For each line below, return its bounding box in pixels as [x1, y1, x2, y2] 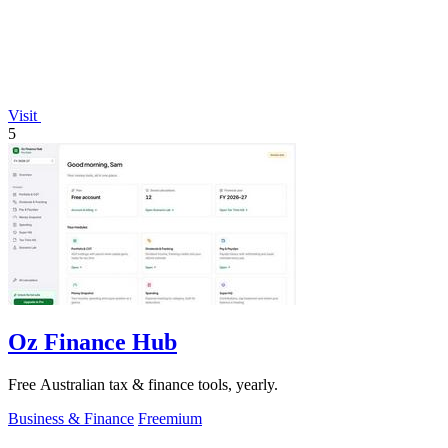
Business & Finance [8, 409, 134, 427]
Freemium [138, 409, 202, 427]
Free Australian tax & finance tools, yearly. [8, 375, 278, 393]
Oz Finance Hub [8, 328, 177, 355]
